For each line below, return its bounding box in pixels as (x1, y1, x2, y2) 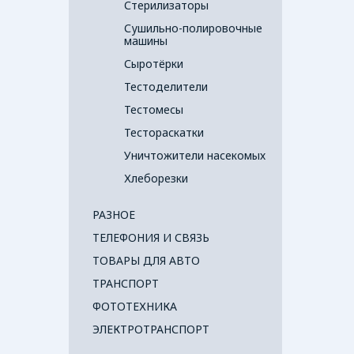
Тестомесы (124, 102, 183, 117)
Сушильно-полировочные (124, 21, 262, 36)
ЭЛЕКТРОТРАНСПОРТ (92, 322, 209, 337)
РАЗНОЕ (92, 207, 135, 222)
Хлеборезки (124, 171, 188, 186)
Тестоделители (124, 79, 208, 94)
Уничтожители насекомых (124, 148, 265, 163)
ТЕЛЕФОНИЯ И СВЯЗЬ (92, 230, 209, 245)
